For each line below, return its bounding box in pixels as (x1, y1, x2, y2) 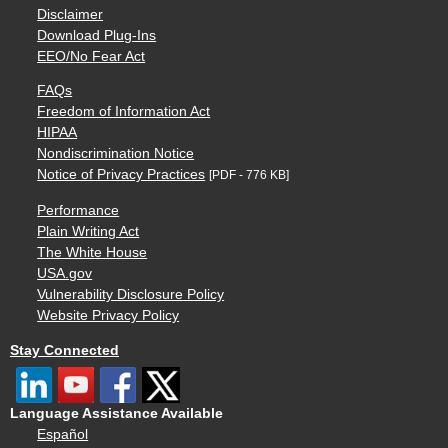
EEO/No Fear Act (37, 48, 146, 64)
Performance (37, 203, 120, 219)
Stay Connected (10, 342, 119, 358)
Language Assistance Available (10, 405, 223, 421)
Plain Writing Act (37, 224, 140, 240)
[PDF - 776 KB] (209, 168, 290, 183)
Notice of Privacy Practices (37, 167, 206, 183)
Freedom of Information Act (37, 104, 211, 120)
